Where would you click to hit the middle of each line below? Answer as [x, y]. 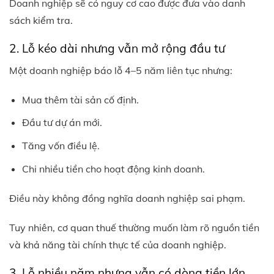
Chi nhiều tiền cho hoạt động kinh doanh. [113, 168]
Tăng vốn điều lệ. [61, 146]
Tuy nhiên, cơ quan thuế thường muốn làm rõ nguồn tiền [134, 228]
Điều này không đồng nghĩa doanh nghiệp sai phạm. [127, 198]
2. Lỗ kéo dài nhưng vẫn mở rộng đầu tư [117, 49]
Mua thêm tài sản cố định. [80, 99]
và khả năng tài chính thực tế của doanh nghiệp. [118, 245]
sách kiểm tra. [41, 20]
